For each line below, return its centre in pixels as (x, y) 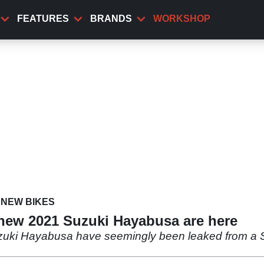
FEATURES (43, 19)
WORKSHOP (182, 19)
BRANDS (111, 19)
